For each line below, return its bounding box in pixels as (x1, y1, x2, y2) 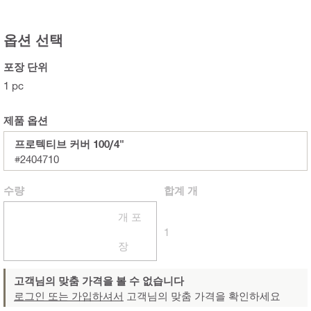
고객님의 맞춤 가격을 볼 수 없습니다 (14, 274, 184, 287)
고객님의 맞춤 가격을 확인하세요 (124, 289, 280, 303)
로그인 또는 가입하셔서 (14, 289, 124, 303)
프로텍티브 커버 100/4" (15, 137, 124, 151)
